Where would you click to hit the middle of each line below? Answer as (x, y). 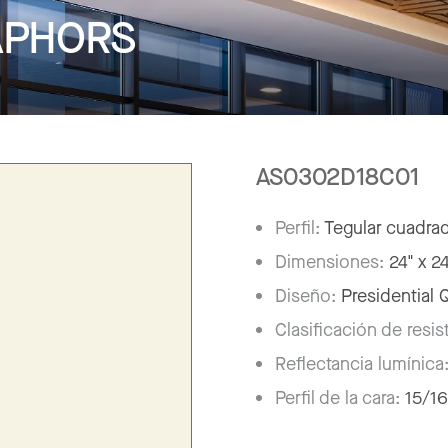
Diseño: (308, 295)
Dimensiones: (332, 261)
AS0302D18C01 (337, 176)
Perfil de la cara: (340, 397)
